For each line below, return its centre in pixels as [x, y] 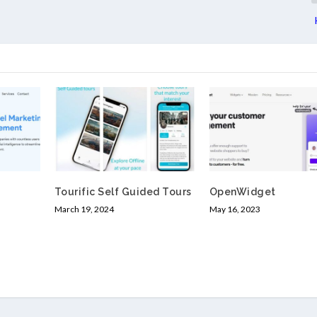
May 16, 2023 [235, 209]
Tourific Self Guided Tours [123, 192]
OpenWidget [242, 192]
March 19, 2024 [84, 209]
